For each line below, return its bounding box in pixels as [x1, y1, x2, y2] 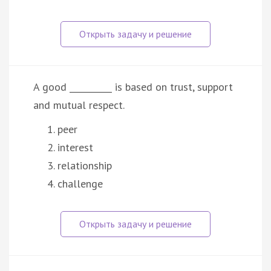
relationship [57, 158, 112, 172]
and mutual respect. [33, 97, 125, 112]
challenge [57, 176, 103, 191]
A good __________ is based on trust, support [33, 79, 233, 94]
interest [57, 140, 93, 154]
